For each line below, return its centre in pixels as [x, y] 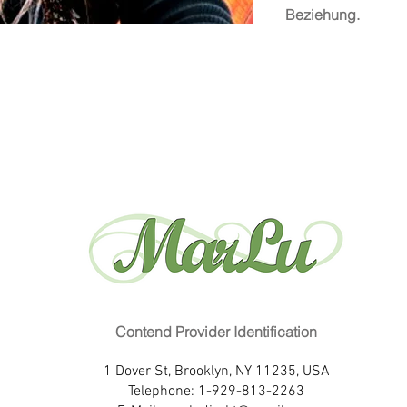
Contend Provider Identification [216, 332]
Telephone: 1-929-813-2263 [216, 392]
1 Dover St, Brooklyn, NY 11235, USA [216, 372]
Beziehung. [323, 15]
